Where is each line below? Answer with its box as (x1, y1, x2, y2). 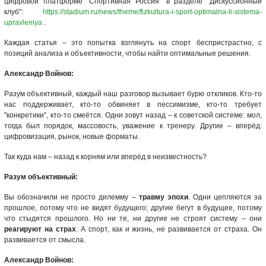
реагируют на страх (4, 224, 76, 233)
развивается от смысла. (4, 235, 85, 244)
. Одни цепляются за (188, 192, 262, 201)
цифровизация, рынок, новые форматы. (4, 132, 140, 141)
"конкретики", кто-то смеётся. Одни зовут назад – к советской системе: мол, (4, 110, 262, 119)
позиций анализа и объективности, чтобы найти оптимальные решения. (4, 49, 251, 58)
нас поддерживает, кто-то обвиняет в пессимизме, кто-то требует (4, 100, 262, 109)
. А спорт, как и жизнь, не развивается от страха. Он (75, 224, 262, 233)
